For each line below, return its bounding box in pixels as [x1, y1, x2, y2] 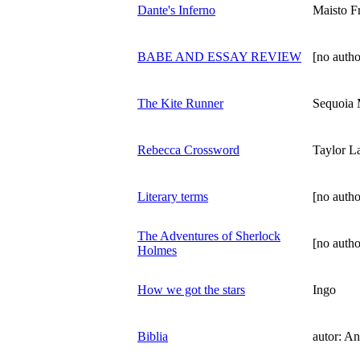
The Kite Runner [137, 96, 223, 110]
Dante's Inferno [137, 2, 215, 17]
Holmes [137, 243, 177, 257]
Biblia [137, 329, 168, 343]
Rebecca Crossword [137, 142, 239, 157]
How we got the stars [137, 282, 245, 297]
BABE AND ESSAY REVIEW [137, 49, 301, 63]
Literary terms [137, 189, 208, 203]
